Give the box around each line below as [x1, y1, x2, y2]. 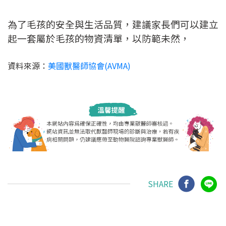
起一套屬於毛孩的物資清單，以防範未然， [8, 31, 190, 45]
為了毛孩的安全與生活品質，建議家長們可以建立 [8, 17, 218, 31]
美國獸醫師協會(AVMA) [48, 59, 131, 72]
